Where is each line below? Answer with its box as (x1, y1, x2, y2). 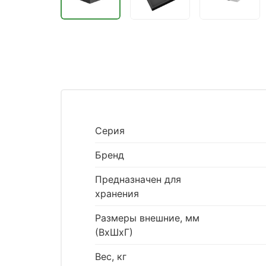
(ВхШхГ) (95, 226, 133, 239)
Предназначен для (95, 173, 181, 186)
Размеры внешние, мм (95, 212, 199, 224)
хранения (95, 188, 139, 200)
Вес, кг (95, 251, 126, 263)
